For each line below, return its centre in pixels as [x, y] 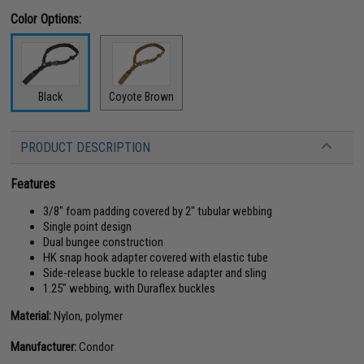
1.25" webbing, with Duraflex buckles [130, 288]
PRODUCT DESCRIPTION [86, 147]
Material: [31, 316]
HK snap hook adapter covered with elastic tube [156, 258]
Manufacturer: [44, 347]
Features [33, 184]
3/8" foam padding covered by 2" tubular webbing [158, 211]
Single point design [88, 227]
